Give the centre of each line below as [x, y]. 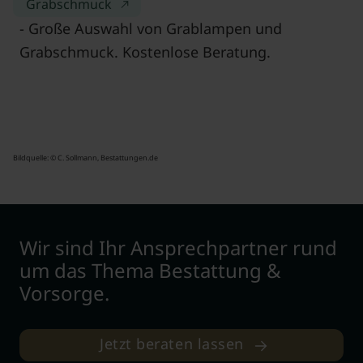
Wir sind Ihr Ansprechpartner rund [178, 248]
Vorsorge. [64, 293]
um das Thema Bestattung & [150, 270]
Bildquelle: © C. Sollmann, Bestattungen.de [85, 158]
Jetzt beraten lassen [172, 344]
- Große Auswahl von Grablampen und [151, 28]
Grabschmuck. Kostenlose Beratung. [145, 52]
